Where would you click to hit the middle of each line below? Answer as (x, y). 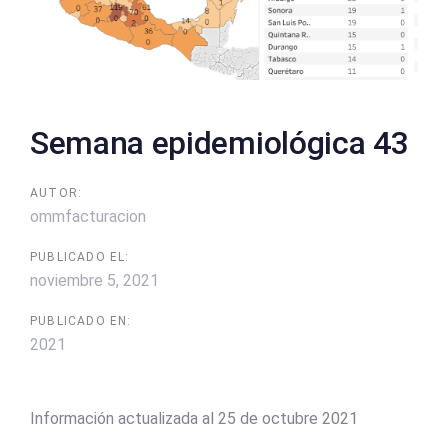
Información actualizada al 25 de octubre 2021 (194, 419)
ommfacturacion (88, 217)
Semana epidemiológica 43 (219, 142)
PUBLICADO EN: (81, 321)
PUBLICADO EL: (80, 257)
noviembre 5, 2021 (94, 281)
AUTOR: (56, 193)
